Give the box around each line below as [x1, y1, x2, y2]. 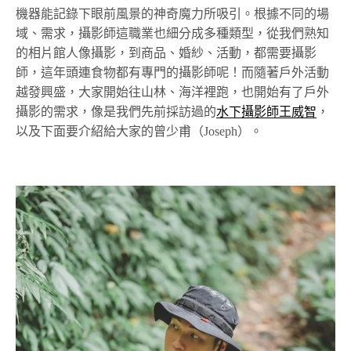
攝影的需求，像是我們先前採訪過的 [16, 104, 216, 118]
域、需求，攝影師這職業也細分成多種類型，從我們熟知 [16, 26, 329, 40]
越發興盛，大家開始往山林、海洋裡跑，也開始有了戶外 [16, 85, 329, 99]
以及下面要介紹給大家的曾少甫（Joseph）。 [16, 124, 262, 138]
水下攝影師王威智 [216, 104, 317, 118]
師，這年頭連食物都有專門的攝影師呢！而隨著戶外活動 [16, 65, 329, 79]
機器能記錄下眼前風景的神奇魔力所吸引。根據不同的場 [16, 6, 329, 20]
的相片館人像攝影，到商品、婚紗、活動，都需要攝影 [16, 45, 317, 60]
